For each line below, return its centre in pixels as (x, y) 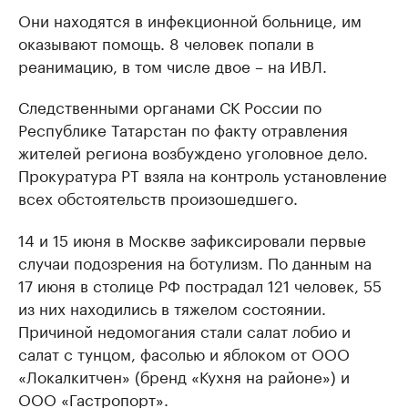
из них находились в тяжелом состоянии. (172, 307)
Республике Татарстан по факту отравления (183, 129)
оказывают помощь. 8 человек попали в (166, 42)
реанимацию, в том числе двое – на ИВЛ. (173, 65)
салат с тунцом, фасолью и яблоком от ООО (184, 353)
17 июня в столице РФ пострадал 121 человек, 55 (200, 285)
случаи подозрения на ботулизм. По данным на (195, 262)
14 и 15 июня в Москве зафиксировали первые (192, 239)
